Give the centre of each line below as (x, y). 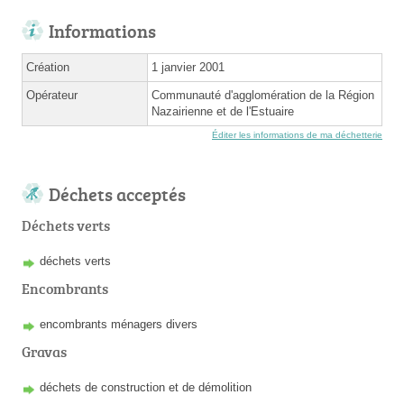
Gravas (44, 352)
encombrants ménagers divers (119, 325)
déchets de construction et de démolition (146, 388)
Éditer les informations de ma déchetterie (297, 135)
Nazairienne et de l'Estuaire (223, 112)
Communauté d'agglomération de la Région (263, 96)
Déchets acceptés (117, 194)
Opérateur (52, 96)
